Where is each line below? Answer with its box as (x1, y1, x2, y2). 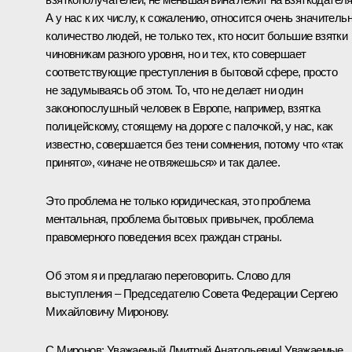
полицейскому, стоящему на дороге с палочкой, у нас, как (46, 119, 333, 134)
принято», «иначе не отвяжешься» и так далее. (46, 156, 280, 170)
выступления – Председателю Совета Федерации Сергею (46, 287, 338, 301)
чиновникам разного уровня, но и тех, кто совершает (46, 47, 306, 61)
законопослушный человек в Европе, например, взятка (46, 101, 321, 115)
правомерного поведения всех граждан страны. (46, 230, 282, 244)
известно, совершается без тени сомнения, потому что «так (46, 137, 343, 152)
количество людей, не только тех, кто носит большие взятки (46, 29, 348, 43)
